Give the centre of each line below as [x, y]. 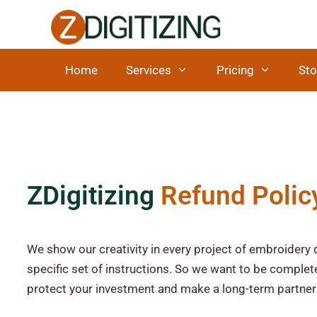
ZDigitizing [90, 195]
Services [149, 70]
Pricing [235, 70]
